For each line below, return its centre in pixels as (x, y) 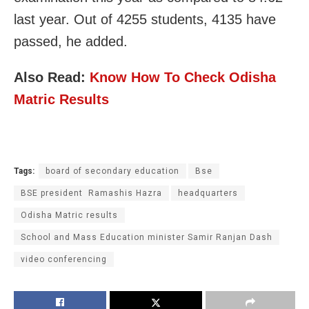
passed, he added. (71, 42)
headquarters (208, 193)
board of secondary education (112, 171)
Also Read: (52, 78)
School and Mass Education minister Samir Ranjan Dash (147, 238)
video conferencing (64, 260)
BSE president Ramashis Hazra (91, 193)
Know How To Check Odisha (183, 78)
